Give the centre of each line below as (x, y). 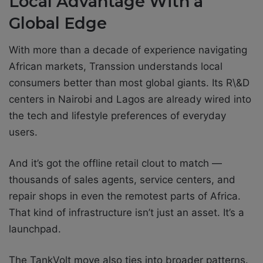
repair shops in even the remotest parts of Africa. (125, 196)
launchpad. (35, 229)
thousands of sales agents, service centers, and (122, 180)
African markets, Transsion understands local (116, 67)
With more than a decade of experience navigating (128, 50)
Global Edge (58, 23)
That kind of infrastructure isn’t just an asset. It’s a (127, 213)
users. (23, 132)
